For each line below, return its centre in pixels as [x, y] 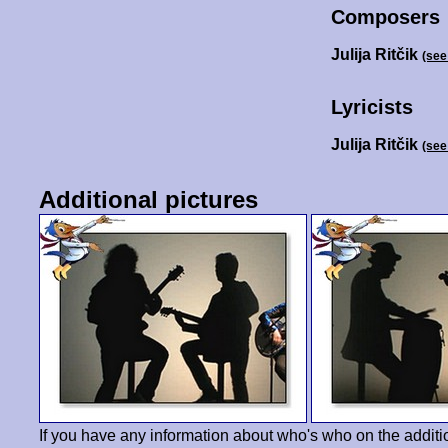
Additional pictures [149, 200]
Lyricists [372, 107]
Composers [386, 17]
